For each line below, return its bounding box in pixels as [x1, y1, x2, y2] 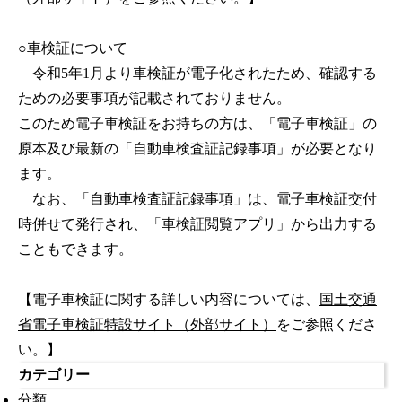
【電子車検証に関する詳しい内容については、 [18, 292, 319, 308]
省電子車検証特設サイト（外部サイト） [18, 317, 276, 333]
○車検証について [18, 40, 127, 57]
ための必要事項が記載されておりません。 [18, 91, 291, 107]
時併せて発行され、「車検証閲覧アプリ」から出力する [18, 216, 377, 232]
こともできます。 [18, 241, 133, 258]
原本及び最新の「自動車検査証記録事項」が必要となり [18, 141, 377, 157]
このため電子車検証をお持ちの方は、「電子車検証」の [18, 116, 377, 132]
